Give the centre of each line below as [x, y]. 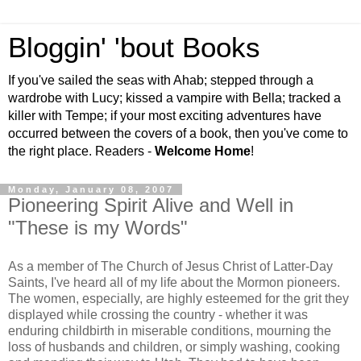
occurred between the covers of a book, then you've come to [178, 133]
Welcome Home [203, 151]
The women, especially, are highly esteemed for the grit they [178, 298]
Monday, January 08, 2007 [91, 189]
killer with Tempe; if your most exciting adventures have [165, 116]
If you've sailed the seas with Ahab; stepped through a [161, 80]
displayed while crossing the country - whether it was [158, 314]
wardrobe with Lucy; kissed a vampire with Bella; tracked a [174, 98]
